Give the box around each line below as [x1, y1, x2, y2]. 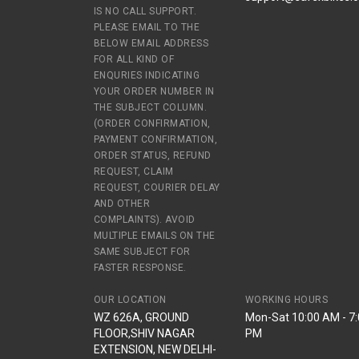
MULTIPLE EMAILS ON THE [94, 230, 216, 241]
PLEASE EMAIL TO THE [94, 22, 200, 33]
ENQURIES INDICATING [94, 70, 200, 81]
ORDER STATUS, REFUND [94, 150, 212, 161]
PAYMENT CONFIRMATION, [94, 134, 218, 145]
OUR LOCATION [94, 294, 167, 305]
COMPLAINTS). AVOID [94, 214, 196, 225]
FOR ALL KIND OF [94, 54, 175, 65]
